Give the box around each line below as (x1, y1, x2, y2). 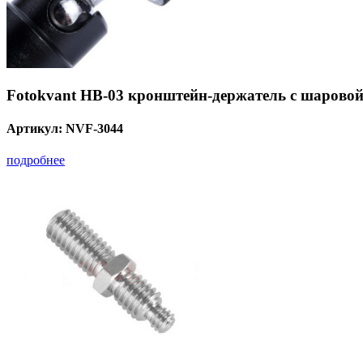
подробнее (6, 153, 65, 168)
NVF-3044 (66, 121, 123, 135)
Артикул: (6, 121, 66, 135)
